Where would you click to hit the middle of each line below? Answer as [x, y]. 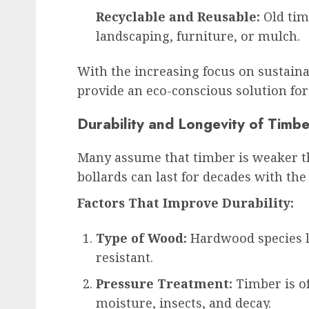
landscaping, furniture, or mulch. [198, 36]
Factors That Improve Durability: [186, 202]
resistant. [124, 257]
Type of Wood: [141, 238]
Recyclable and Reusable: [178, 16]
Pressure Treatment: [164, 283]
